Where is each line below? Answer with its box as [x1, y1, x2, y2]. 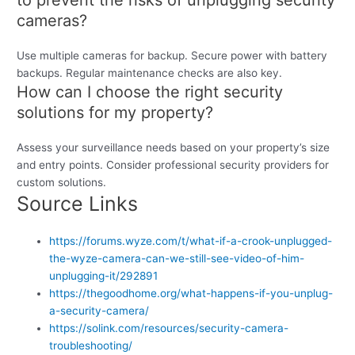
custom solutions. [17, 175, 107, 189]
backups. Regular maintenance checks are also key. [17, 66, 283, 79]
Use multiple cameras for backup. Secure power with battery [17, 48, 328, 62]
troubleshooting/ [49, 338, 133, 352]
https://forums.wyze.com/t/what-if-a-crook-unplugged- [49, 234, 333, 247]
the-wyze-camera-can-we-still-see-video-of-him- [49, 251, 305, 265]
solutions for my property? [17, 102, 214, 122]
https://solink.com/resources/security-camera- [49, 321, 289, 334]
